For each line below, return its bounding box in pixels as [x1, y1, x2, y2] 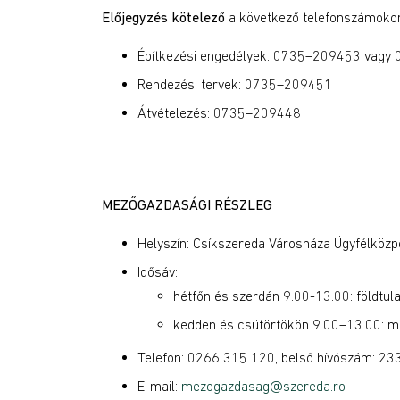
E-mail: [137, 378, 181, 394]
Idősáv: [137, 263, 181, 279]
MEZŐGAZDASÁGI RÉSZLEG [102, 196, 272, 212]
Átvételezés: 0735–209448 [137, 104, 301, 121]
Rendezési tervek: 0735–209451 [137, 76, 332, 92]
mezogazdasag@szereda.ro [181, 378, 346, 394]
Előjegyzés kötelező [102, 9, 225, 25]
